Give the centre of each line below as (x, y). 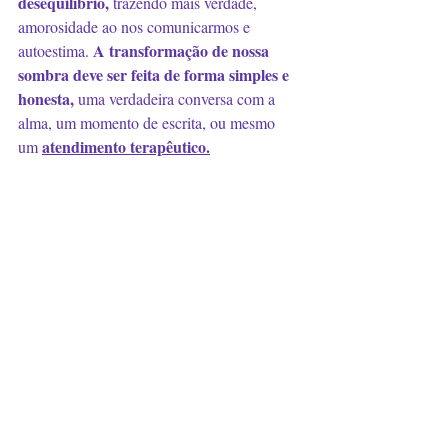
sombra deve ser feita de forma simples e (155, 74)
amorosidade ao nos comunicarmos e (136, 26)
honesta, (48, 98)
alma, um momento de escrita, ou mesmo (148, 122)
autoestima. (55, 50)
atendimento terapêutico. (126, 146)
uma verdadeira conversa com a (178, 98)
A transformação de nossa (183, 50)
